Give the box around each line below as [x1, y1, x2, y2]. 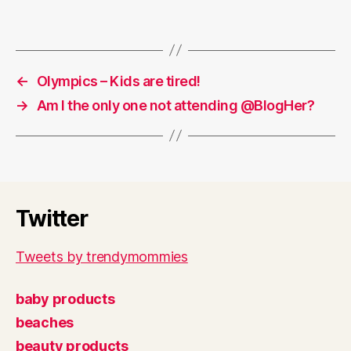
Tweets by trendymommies [16, 248, 188, 265]
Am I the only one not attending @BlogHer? [36, 96, 315, 114]
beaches [16, 313, 74, 331]
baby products [16, 290, 115, 307]
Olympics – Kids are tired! [36, 72, 201, 89]
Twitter [16, 204, 88, 232]
